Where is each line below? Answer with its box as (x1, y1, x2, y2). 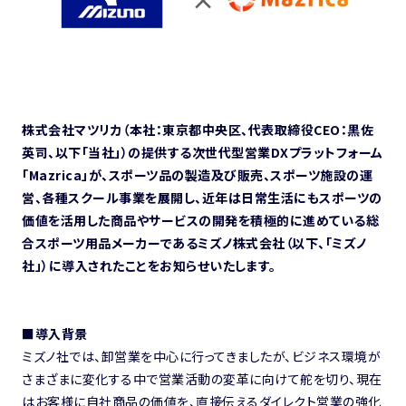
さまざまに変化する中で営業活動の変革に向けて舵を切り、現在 (22, 369, 382, 388)
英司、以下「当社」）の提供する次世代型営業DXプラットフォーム (22, 142, 383, 161)
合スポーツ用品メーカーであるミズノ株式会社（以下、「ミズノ (22, 233, 367, 252)
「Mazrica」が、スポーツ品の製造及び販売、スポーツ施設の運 (22, 165, 372, 184)
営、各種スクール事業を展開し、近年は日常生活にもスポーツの (22, 188, 382, 207)
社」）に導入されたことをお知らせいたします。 (22, 256, 275, 275)
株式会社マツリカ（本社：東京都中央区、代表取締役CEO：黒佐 (22, 120, 373, 139)
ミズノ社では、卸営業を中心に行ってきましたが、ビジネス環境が (22, 346, 381, 365)
